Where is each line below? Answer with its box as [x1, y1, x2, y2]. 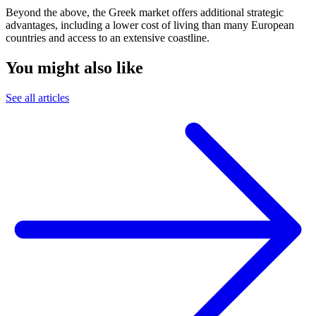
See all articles [6, 91, 69, 104]
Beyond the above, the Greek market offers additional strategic [6, 6, 284, 18]
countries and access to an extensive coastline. [6, 31, 209, 44]
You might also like [6, 58, 143, 77]
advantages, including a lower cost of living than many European [6, 18, 294, 31]
